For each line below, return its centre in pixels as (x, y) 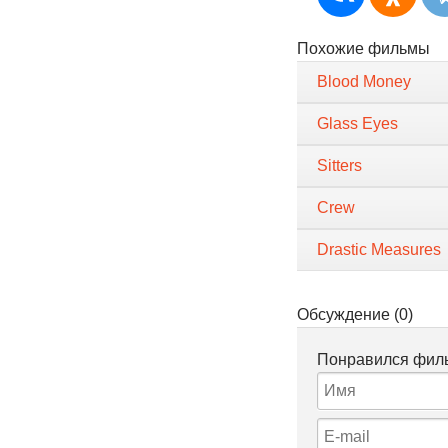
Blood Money (364, 81)
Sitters (339, 165)
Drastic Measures (379, 249)
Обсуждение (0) (355, 314)
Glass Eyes (357, 123)
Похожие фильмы (363, 48)
